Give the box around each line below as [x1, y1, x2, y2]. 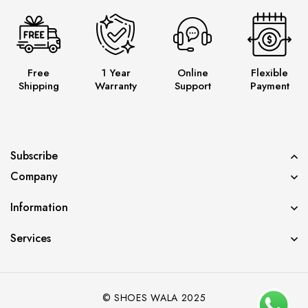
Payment [250, 78, 289, 93]
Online [177, 65, 208, 80]
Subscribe [10, 147, 58, 164]
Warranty [94, 78, 137, 93]
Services [10, 230, 51, 246]
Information [10, 199, 68, 215]
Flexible [251, 65, 288, 80]
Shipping [18, 78, 59, 93]
